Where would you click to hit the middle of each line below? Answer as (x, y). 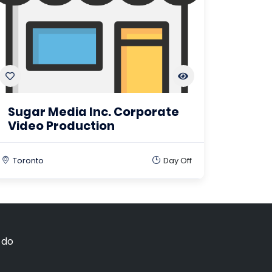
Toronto (28, 161)
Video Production (61, 126)
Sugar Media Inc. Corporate (93, 112)
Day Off (177, 161)
